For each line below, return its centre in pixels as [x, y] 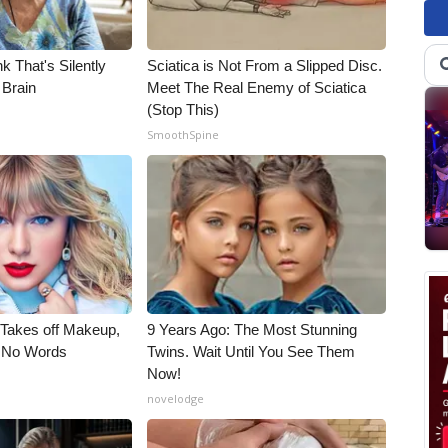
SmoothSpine [183, 134]
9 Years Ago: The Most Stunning [252, 329]
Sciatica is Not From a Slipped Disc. [265, 65]
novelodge [176, 398]
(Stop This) [183, 109]
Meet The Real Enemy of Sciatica [257, 87]
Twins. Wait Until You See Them [251, 351]
